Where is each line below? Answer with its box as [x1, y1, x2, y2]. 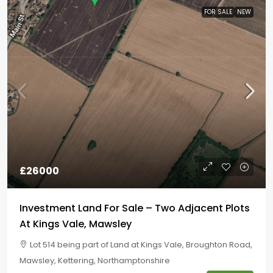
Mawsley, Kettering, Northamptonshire [19, 255, 170, 266]
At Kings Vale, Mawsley [19, 217, 132, 231]
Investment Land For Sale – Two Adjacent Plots [19, 201, 250, 215]
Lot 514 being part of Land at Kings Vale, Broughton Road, [30, 239, 252, 250]
